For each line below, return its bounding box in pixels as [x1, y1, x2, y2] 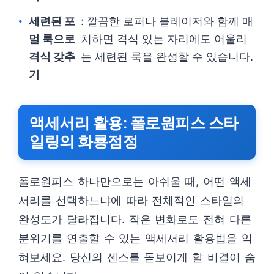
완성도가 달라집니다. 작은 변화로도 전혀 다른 [18, 213, 251, 226]
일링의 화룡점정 [29, 132, 138, 151]
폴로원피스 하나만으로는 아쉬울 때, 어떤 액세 [18, 175, 251, 188]
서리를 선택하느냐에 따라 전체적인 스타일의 [18, 194, 245, 207]
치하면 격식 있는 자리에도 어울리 [81, 32, 248, 46]
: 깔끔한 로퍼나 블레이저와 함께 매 [81, 15, 254, 28]
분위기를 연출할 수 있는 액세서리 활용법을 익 [18, 232, 253, 245]
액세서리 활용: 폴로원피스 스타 [29, 114, 239, 133]
